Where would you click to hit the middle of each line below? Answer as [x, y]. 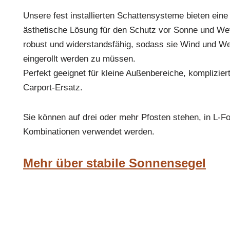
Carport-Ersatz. [53, 88]
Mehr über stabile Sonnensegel [114, 163]
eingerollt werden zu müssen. [79, 59]
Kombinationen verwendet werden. [89, 132]
